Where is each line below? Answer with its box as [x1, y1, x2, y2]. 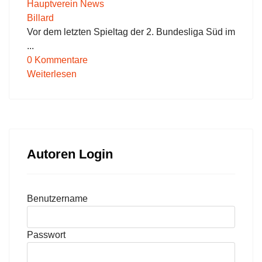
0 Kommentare [27, 54, 88, 65]
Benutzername [27, 193, 88, 204]
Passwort [27, 229, 65, 240]
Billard [27, 12, 54, 23]
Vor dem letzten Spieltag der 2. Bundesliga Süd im [27, 26, 235, 37]
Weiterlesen [27, 68, 77, 79]
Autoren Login [27, 146, 113, 161]
